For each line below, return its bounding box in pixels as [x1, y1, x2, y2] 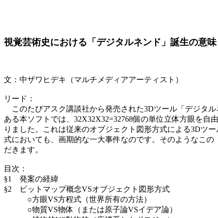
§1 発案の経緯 [4, 175, 58, 183]
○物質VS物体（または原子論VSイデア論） [4, 205, 177, 214]
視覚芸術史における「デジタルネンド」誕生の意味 [4, 36, 217, 47]
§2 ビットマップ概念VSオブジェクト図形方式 [4, 185, 170, 194]
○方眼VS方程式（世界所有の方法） [4, 195, 151, 204]
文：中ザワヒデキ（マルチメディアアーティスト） [4, 75, 183, 84]
